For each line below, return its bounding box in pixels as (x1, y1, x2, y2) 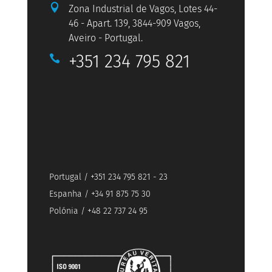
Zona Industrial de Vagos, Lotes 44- (68, 3, 217, 15)
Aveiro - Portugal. (68, 32, 143, 44)
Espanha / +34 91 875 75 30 (49, 189, 151, 200)
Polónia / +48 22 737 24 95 (49, 206, 148, 217)
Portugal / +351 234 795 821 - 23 (49, 172, 168, 183)
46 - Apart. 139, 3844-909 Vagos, (68, 18, 200, 30)
